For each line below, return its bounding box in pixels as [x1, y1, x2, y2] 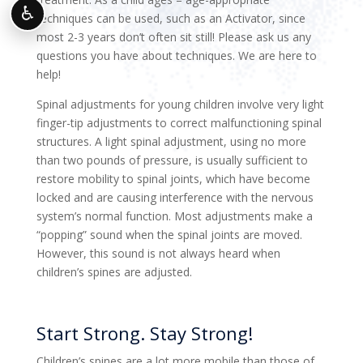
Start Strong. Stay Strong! [36, 320, 253, 345]
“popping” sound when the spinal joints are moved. [36, 226, 302, 242]
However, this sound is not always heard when [36, 245, 280, 261]
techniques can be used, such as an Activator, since [36, 10, 305, 26]
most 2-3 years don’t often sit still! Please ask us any [36, 28, 311, 45]
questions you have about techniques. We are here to [36, 47, 317, 63]
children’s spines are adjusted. [36, 263, 192, 280]
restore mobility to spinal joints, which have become [36, 170, 310, 186]
